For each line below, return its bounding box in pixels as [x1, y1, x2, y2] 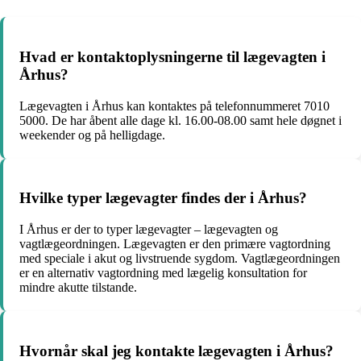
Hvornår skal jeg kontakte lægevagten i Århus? [19, 342, 334, 359]
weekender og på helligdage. [19, 127, 165, 142]
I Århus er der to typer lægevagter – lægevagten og [19, 222, 278, 237]
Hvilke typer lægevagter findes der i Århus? [19, 189, 307, 207]
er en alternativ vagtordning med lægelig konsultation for [19, 266, 307, 280]
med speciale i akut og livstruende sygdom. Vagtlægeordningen [19, 251, 340, 266]
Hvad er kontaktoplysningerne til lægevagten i [19, 48, 326, 66]
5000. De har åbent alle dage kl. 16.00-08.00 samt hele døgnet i [19, 113, 342, 127]
